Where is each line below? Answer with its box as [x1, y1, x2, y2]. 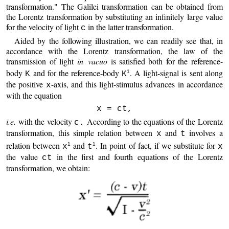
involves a [186, 127, 223, 138]
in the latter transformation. [86, 21, 174, 32]
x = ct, [97, 104, 132, 113]
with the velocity [16, 116, 75, 127]
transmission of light [6, 55, 77, 66]
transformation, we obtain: [6, 163, 90, 174]
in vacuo [77, 55, 108, 66]
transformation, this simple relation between [6, 127, 156, 138]
